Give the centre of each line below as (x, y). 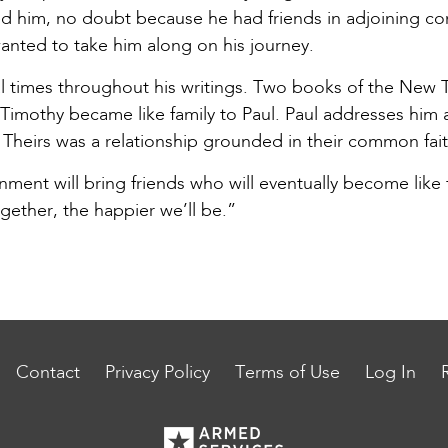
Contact (48, 373)
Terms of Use (287, 373)
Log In (390, 373)
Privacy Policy (157, 373)
